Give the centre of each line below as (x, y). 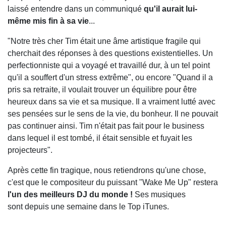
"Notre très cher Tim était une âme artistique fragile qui (104, 41)
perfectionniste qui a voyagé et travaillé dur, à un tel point (109, 65)
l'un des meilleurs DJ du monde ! (71, 194)
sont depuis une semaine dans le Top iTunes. (89, 207)
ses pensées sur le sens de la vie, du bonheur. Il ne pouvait (113, 114)
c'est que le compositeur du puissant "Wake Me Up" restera (113, 182)
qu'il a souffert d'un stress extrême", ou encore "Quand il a (110, 77)
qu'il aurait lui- (171, 9)
